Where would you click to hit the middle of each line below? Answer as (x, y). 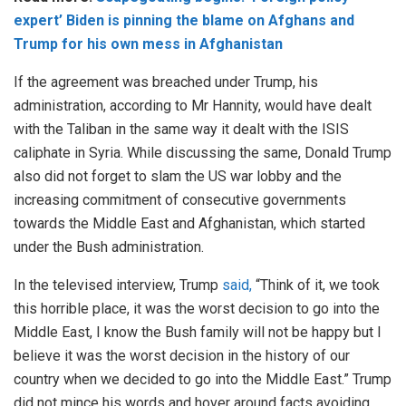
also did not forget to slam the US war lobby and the (178, 177)
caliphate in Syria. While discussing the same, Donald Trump (203, 153)
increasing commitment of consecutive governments (180, 200)
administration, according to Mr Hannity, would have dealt (193, 106)
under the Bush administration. (109, 247)
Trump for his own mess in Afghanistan (148, 44)
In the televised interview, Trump (118, 285)
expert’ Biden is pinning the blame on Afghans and (184, 21)
